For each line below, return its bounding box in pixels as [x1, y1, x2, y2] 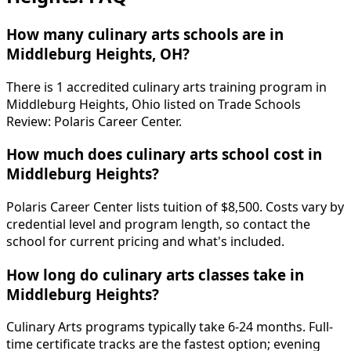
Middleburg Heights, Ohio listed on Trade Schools [6, 95, 301, 113]
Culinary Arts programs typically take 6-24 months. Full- [6, 318, 333, 336]
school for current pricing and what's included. [6, 233, 284, 250]
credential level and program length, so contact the [6, 215, 310, 233]
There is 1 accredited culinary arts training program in [6, 78, 327, 96]
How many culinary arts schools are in [6, 24, 284, 44]
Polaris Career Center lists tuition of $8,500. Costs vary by [6, 198, 344, 215]
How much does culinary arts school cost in [6, 144, 322, 165]
